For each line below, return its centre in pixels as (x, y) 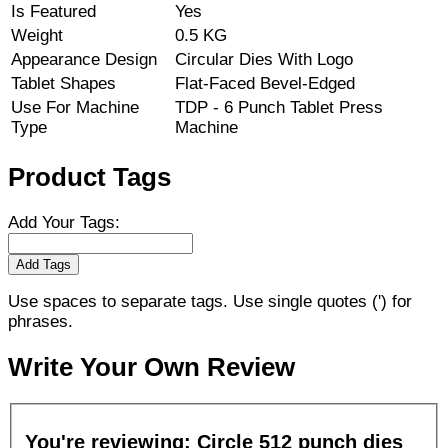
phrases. (40, 321)
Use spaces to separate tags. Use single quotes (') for (210, 301)
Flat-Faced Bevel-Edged (265, 84)
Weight (37, 36)
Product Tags (89, 176)
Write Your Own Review (151, 366)
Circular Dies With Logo (264, 60)
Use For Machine (75, 108)
